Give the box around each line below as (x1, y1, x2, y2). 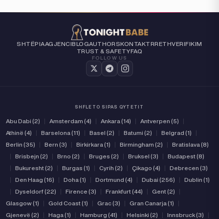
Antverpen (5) (140, 118, 179, 124)
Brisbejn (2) (15, 153, 48, 159)
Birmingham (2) (120, 141, 163, 148)
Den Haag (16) (15, 176, 54, 183)
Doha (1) (64, 176, 86, 183)
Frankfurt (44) (106, 188, 143, 195)
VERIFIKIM (172, 41, 202, 47)
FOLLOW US (91, 55, 128, 60)
